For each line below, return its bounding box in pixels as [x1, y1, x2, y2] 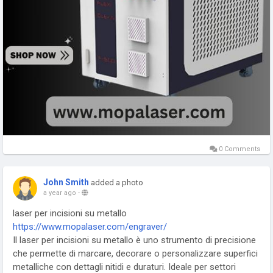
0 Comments [217, 145, 260, 153]
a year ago [43, 189, 76, 197]
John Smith [43, 177, 89, 187]
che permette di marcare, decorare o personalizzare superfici [13, 248, 258, 259]
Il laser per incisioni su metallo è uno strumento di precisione [13, 235, 256, 246]
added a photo [91, 178, 143, 187]
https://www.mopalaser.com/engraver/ [13, 221, 167, 232]
